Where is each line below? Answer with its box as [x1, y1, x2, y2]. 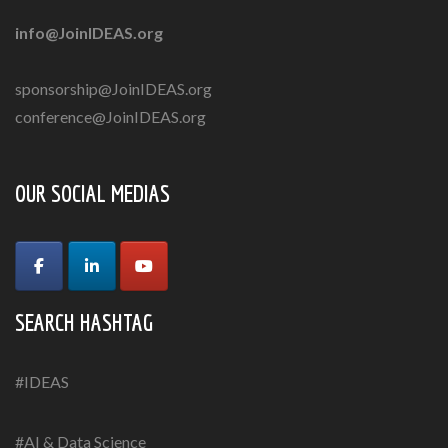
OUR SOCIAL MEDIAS [15, 179, 170, 207]
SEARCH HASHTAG [15, 308, 153, 337]
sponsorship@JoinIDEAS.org [15, 79, 212, 98]
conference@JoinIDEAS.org [15, 107, 206, 126]
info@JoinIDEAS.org [15, 23, 163, 42]
